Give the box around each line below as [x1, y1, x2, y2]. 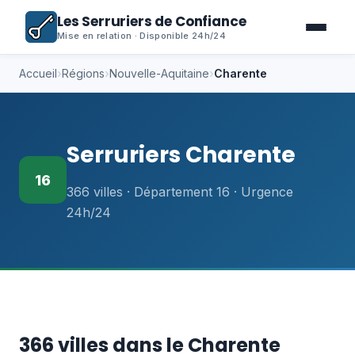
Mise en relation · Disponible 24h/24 [57, 29, 227, 41]
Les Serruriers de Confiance [57, 11, 246, 31]
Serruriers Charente [67, 139, 296, 170]
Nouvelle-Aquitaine [109, 67, 209, 80]
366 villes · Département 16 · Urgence [67, 184, 293, 200]
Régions [62, 67, 105, 80]
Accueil [19, 67, 57, 80]
